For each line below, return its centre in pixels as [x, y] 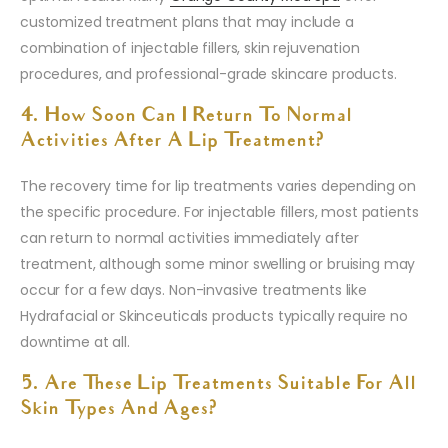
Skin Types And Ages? [118, 410]
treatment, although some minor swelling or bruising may [218, 264]
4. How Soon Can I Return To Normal [186, 117]
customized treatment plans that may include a [187, 22]
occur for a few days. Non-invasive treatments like [193, 290]
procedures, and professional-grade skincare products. [208, 74]
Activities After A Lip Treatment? [172, 142]
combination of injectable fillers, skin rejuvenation [190, 48]
